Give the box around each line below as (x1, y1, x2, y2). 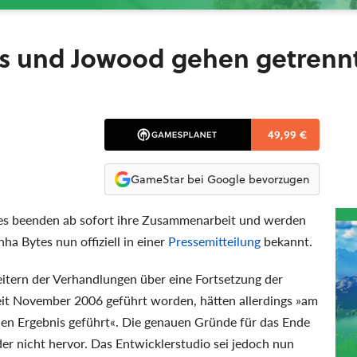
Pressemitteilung (168, 232, 261, 250)
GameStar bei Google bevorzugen (130, 171, 309, 187)
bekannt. (261, 232, 312, 250)
